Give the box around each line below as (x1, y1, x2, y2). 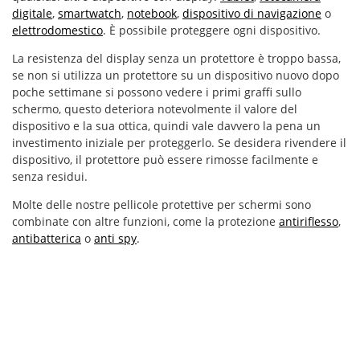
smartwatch (58, 6, 121, 21)
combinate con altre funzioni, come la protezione (12, 214, 279, 229)
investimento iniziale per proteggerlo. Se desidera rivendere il (12, 135, 346, 150)
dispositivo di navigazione (182, 6, 321, 21)
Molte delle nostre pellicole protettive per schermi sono (12, 197, 311, 212)
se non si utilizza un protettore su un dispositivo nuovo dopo (12, 67, 339, 83)
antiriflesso (279, 214, 338, 229)
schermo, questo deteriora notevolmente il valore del (12, 101, 297, 117)
